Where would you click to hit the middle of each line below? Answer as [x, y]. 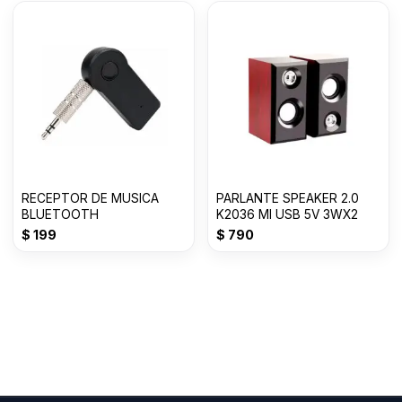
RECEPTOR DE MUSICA [90, 199]
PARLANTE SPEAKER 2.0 [288, 199]
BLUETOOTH [60, 215]
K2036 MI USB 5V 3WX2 [287, 215]
